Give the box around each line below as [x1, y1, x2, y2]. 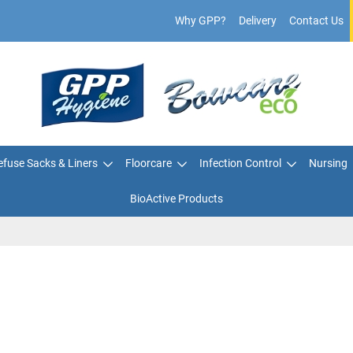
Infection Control [199, 157, 281, 169]
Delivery [239, 14, 277, 27]
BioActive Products [130, 192, 223, 205]
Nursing [308, 157, 347, 169]
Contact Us [289, 14, 344, 27]
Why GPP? [175, 14, 226, 27]
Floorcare [124, 157, 172, 169]
